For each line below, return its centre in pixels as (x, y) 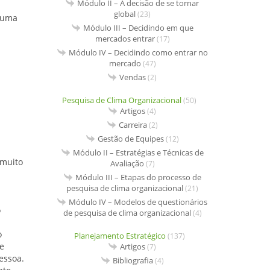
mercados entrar (125, 39)
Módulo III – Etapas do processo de (138, 177)
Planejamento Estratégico (120, 236)
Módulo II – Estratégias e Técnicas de (138, 153)
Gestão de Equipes (130, 139)
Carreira (133, 125)
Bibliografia (133, 261)
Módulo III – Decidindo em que (138, 28)
